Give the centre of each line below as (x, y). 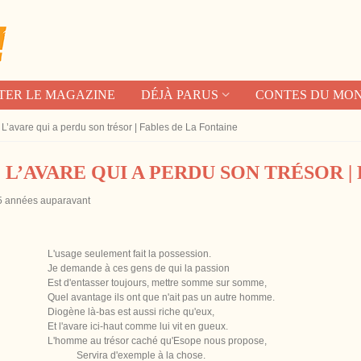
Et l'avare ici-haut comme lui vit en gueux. (138, 326)
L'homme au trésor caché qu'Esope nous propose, (157, 341)
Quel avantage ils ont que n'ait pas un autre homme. (161, 297)
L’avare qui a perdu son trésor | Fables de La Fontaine (120, 127)
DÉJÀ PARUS (179, 95)
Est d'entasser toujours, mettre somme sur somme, (157, 283)
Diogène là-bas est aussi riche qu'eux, (131, 312)
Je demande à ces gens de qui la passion (139, 268)
